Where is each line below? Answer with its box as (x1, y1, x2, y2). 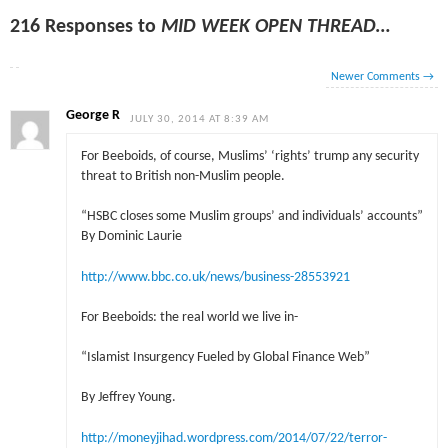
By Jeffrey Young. (80, 391, 176, 405)
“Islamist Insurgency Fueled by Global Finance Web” (80, 351, 370, 365)
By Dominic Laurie (80, 230, 182, 244)
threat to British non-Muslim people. (80, 170, 285, 184)
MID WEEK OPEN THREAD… (161, 16, 391, 37)
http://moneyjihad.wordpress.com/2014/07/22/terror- (80, 431, 387, 445)
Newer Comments (330, 70, 423, 83)
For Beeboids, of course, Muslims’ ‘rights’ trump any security (80, 150, 419, 164)
